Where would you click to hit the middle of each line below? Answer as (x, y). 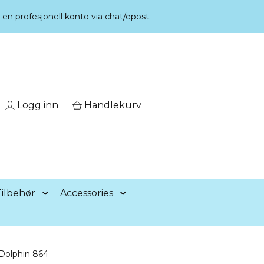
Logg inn (38, 105)
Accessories (86, 193)
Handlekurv (113, 105)
